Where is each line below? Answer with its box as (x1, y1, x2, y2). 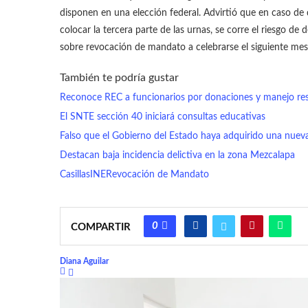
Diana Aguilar (60, 258, 109, 266)
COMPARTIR (71, 222, 131, 233)
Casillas (60, 170, 90, 180)
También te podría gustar (60, 72, 179, 84)
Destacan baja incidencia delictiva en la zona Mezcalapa (60, 151, 295, 161)
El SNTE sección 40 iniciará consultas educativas (60, 112, 265, 122)
